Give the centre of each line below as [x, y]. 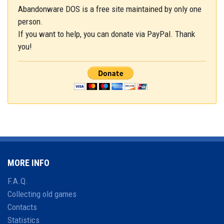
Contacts [22, 207]
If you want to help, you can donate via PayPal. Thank [106, 34]
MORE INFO [28, 163]
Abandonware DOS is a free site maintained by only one [110, 9]
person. [30, 22]
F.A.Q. [18, 181]
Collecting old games [42, 194]
